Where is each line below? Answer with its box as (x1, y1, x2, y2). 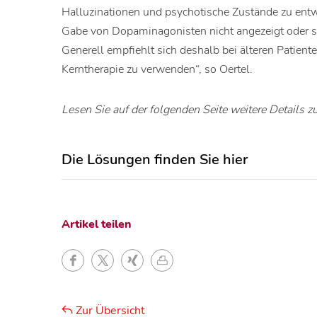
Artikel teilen (62, 217, 132, 233)
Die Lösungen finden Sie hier (62, 150, 248, 170)
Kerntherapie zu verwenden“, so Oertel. (62, 62, 253, 78)
